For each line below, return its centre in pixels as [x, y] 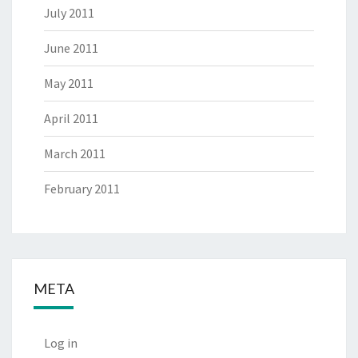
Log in [61, 343]
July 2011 [69, 13]
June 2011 [71, 48]
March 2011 [75, 153]
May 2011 [69, 83]
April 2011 [71, 118]
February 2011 [82, 189]
